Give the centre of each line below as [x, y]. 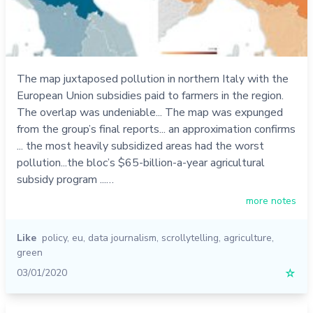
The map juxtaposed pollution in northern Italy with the [153, 79]
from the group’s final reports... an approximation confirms [156, 129]
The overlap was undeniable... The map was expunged [150, 112]
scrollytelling [190, 238]
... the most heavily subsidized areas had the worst [140, 146]
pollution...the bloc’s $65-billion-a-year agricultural [141, 162]
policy [54, 238]
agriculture [248, 238]
